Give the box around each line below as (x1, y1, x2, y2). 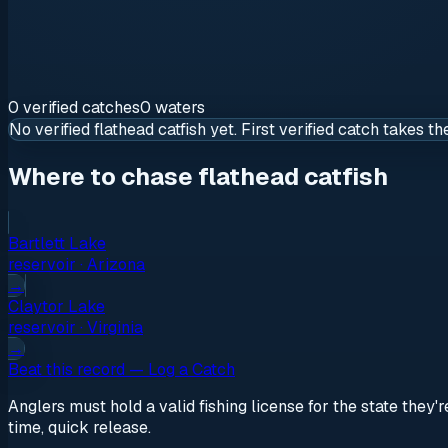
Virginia (87, 316, 143, 338)
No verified (9, 118, 94, 140)
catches (82, 96, 140, 118)
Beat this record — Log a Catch (8, 358, 235, 380)
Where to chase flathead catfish (8, 160, 388, 192)
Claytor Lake (8, 295, 105, 317)
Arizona (87, 253, 145, 275)
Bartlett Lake (8, 232, 106, 254)
